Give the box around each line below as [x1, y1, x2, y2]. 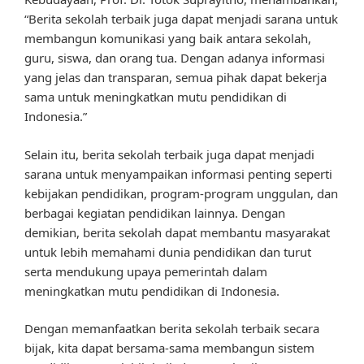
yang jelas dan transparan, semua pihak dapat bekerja [24, 69, 327, 86]
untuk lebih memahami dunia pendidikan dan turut [24, 243, 311, 260]
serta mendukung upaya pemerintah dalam [24, 262, 267, 279]
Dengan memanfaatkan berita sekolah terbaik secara [24, 320, 319, 337]
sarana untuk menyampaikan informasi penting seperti [24, 165, 332, 182]
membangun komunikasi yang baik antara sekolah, [24, 30, 311, 47]
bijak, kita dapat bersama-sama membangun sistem [24, 340, 314, 357]
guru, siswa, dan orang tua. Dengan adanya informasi [24, 50, 325, 67]
